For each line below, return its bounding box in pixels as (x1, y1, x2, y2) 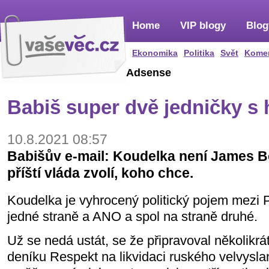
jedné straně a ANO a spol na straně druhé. (7, 209, 258, 225)
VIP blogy (180, 20, 226, 31)
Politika (184, 48, 214, 58)
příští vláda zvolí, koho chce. (7, 165, 193, 181)
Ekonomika (132, 48, 178, 58)
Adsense (126, 67, 171, 79)
